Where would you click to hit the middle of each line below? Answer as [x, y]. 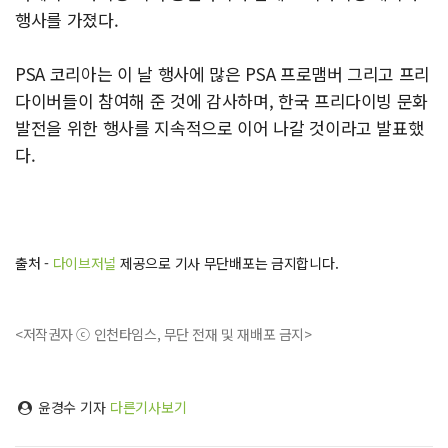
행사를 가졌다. [69, 19]
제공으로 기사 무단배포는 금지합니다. [227, 263]
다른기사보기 [148, 407]
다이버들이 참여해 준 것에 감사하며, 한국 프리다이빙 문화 [222, 100]
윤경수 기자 [71, 407]
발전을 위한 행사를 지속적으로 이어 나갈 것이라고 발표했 [219, 127]
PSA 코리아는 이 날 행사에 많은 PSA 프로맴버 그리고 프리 [223, 73]
